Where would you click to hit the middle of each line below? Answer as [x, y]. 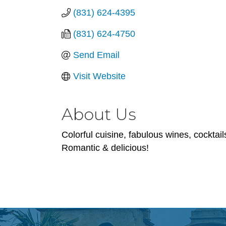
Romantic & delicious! [105, 148]
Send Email [96, 55]
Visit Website [99, 76]
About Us [99, 114]
